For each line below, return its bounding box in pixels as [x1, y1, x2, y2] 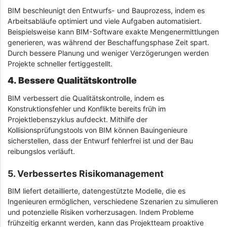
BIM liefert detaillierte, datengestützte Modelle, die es [8, 186, 185, 196]
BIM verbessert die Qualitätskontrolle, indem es [8, 93, 164, 102]
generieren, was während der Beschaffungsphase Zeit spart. [8, 37, 209, 47]
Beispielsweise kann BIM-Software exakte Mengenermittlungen [8, 27, 219, 36]
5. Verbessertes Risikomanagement [8, 168, 164, 179]
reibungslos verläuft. [8, 146, 75, 156]
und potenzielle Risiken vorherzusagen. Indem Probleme [8, 208, 194, 217]
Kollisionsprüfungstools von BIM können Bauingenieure [8, 125, 187, 134]
